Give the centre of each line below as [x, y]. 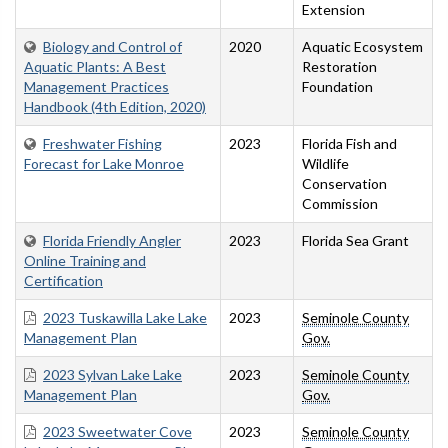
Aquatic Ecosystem [362, 47]
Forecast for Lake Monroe [104, 164]
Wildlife [325, 164]
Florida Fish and [349, 144]
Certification [63, 281]
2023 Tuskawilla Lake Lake [125, 318]
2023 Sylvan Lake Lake [112, 375]
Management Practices [96, 87]
